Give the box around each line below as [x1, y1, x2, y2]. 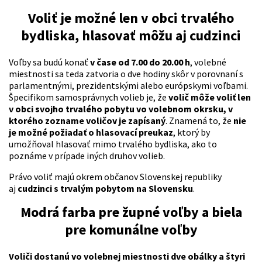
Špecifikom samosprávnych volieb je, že [9, 91, 168, 104]
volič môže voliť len [168, 91, 251, 104]
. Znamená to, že [166, 115, 233, 127]
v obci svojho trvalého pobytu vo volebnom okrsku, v [9, 103, 233, 115]
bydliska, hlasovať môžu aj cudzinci [21, 26, 241, 45]
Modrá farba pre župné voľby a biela [20, 203, 242, 222]
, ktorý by [173, 126, 210, 139]
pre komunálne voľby [64, 220, 198, 239]
